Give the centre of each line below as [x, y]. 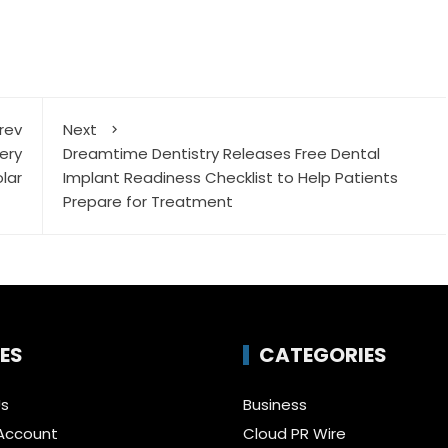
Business [274, 405]
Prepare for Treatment [147, 202]
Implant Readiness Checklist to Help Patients [230, 178]
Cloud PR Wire [294, 434]
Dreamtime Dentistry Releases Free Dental [221, 154]
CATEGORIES [322, 355]
